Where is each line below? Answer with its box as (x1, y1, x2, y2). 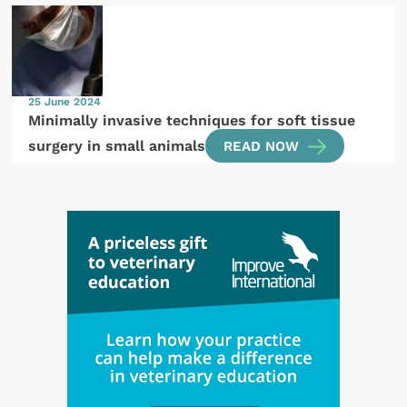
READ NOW (223, 137, 300, 154)
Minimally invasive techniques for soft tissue (28, 112, 356, 130)
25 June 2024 (28, 94, 102, 108)
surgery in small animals (28, 136, 206, 154)
